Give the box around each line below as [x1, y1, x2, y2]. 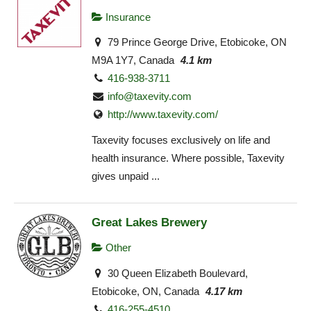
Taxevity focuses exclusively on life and [92, 133, 270, 146]
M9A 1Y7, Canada [92, 54, 174, 67]
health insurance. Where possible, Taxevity [92, 151, 285, 164]
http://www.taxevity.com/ [108, 108, 219, 121]
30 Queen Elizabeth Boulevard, [105, 267, 249, 279]
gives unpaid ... [92, 169, 160, 182]
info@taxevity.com [108, 90, 192, 103]
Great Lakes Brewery [92, 215, 207, 230]
